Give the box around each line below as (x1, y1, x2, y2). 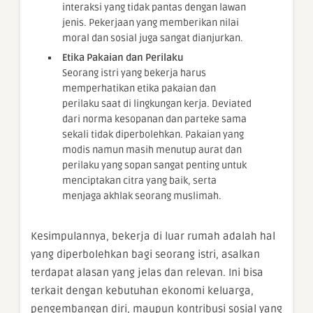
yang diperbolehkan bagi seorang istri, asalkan (31, 248, 260, 261)
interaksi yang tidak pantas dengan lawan (62, 1, 246, 14)
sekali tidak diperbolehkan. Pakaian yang (62, 129, 244, 141)
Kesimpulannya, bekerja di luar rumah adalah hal (31, 230, 275, 243)
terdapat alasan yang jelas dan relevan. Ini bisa (31, 266, 263, 279)
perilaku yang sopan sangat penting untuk (62, 159, 247, 172)
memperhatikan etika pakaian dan (62, 82, 216, 95)
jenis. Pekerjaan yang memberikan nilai (62, 17, 239, 29)
